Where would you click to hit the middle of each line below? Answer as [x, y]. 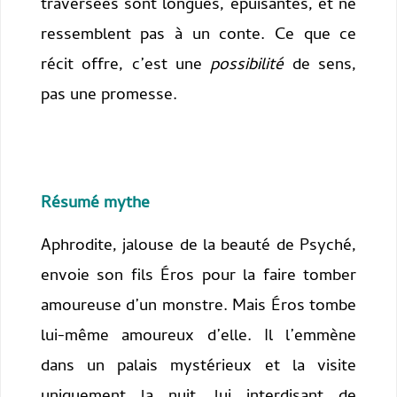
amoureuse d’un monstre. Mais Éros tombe [198, 307]
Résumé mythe [95, 205]
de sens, [320, 66]
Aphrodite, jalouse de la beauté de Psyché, [198, 246]
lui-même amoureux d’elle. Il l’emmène [198, 337]
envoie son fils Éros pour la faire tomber [198, 276]
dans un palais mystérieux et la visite [198, 367]
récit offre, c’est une [125, 66]
